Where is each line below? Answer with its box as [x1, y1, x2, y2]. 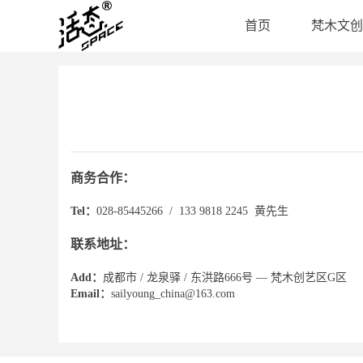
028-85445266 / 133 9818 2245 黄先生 [96, 205, 288, 217]
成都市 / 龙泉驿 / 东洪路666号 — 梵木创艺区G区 [103, 271, 347, 284]
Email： [70, 288, 111, 300]
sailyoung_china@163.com [111, 288, 235, 300]
